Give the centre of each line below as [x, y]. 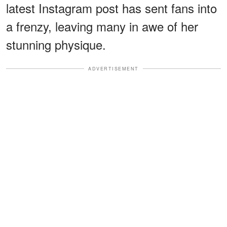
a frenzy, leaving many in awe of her [102, 26]
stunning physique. [56, 44]
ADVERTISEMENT [113, 68]
